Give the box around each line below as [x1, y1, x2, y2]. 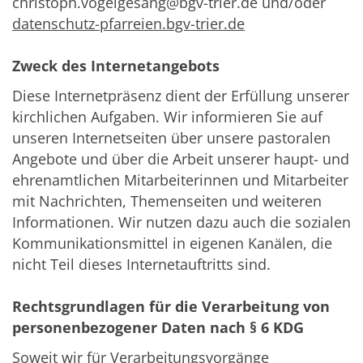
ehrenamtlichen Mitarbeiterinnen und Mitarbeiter [12, 170, 348, 190]
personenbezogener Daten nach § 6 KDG [12, 318, 304, 338]
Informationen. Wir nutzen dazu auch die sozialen [12, 212, 351, 233]
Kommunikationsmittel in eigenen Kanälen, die [12, 233, 332, 254]
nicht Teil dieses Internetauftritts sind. [12, 254, 271, 275]
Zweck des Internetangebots [12, 56, 220, 76]
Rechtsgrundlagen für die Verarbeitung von [12, 297, 330, 317]
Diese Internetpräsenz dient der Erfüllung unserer [12, 86, 349, 106]
